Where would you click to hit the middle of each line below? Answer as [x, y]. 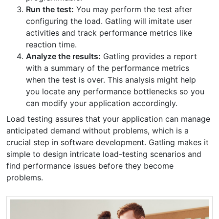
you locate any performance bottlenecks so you [115, 91]
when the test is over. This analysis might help [111, 79]
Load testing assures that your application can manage [109, 119]
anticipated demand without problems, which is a [98, 130]
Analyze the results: [64, 56]
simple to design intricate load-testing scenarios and [104, 154]
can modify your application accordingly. [102, 103]
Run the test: [50, 9]
